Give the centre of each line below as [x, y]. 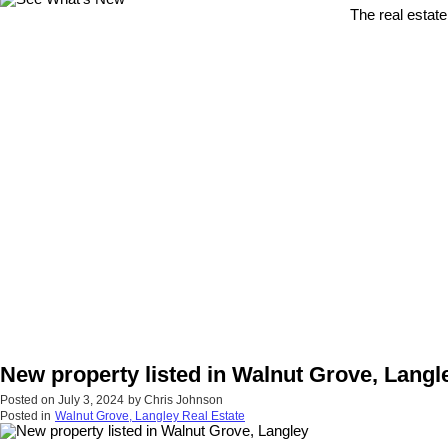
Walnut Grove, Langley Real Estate [150, 416]
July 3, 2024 [91, 400]
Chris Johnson [183, 400]
